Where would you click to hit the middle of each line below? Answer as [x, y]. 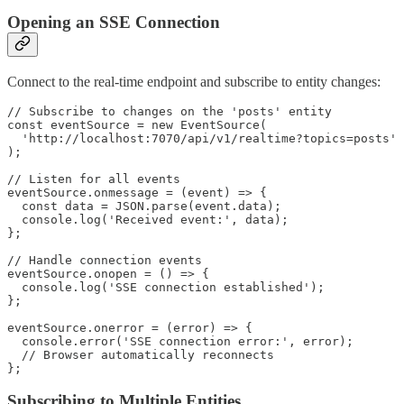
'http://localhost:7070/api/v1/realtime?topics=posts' [202, 138]
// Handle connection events [105, 260]
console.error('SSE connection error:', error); [180, 341]
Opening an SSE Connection [114, 23]
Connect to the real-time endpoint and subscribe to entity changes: [194, 81]
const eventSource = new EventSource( [137, 124]
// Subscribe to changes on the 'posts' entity [170, 111]
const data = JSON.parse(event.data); [144, 206]
